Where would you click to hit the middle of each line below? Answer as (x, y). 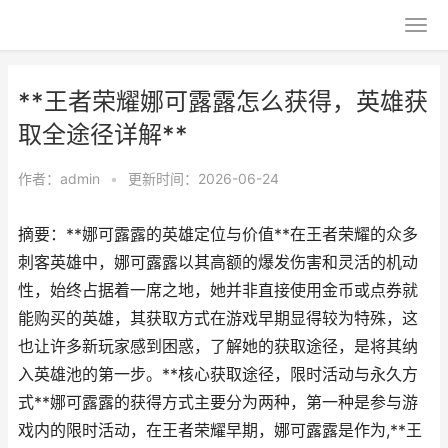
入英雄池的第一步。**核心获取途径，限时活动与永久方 (218, 374)
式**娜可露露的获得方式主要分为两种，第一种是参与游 (218, 402)
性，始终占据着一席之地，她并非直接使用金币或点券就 (218, 290)
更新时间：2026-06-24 (203, 178)
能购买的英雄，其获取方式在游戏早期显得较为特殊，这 (218, 318)
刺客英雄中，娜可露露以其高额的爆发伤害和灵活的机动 (218, 262)
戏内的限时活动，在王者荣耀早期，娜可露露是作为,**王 (220, 430)
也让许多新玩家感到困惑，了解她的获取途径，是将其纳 (218, 346)
